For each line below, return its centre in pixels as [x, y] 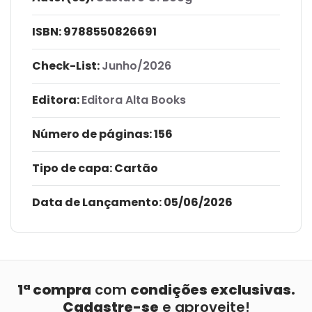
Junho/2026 [136, 65]
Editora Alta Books [134, 100]
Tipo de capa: [72, 168]
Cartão [135, 168]
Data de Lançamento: [97, 202]
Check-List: [66, 65]
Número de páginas [91, 134]
